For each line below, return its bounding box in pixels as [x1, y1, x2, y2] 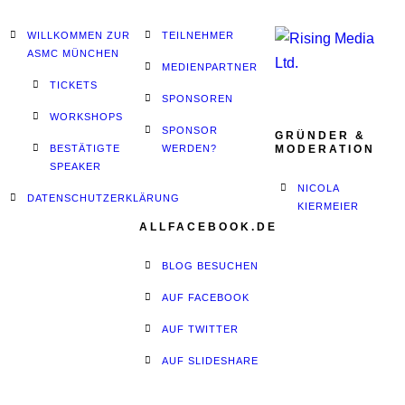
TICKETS [50, 80, 98, 90]
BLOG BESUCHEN [162, 260, 259, 271]
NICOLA [297, 183, 339, 193]
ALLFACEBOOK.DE [139, 221, 278, 233]
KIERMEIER [297, 201, 359, 212]
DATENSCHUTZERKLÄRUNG [27, 193, 180, 203]
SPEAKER [50, 161, 101, 172]
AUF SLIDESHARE [162, 355, 259, 366]
